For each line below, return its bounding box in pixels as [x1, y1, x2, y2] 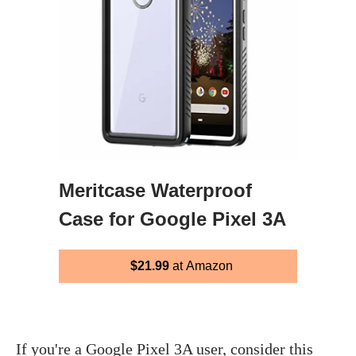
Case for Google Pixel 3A [59, 207, 286, 230]
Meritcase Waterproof [59, 179, 252, 201]
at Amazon [168, 258, 233, 273]
